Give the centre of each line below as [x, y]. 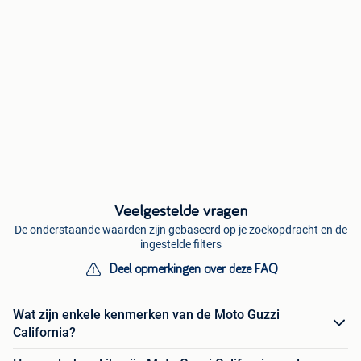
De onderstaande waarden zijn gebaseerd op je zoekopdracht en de [180, 229]
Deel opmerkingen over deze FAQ [193, 269]
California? [44, 332]
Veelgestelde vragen [180, 211]
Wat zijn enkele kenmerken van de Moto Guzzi [146, 314]
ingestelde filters [180, 244]
